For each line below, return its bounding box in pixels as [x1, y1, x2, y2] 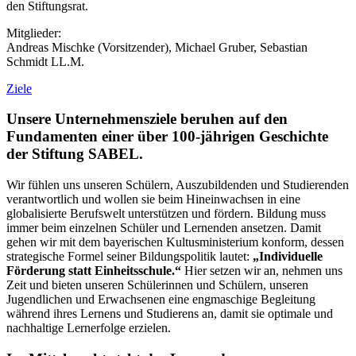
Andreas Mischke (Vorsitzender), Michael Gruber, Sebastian [6, 40, 308, 54]
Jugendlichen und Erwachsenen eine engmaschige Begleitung [6, 292, 315, 306]
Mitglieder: [6, 25, 61, 40]
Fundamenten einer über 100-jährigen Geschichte [6, 128, 328, 145]
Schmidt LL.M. [6, 54, 84, 68]
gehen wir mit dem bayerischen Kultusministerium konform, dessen [6, 234, 344, 249]
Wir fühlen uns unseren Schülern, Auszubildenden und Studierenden [6, 177, 349, 192]
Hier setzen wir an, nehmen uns [184, 263, 342, 277]
